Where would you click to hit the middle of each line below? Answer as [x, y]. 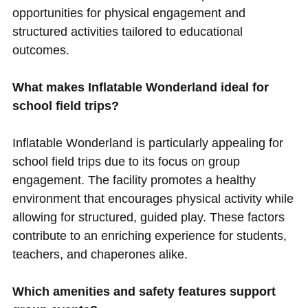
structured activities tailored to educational [127, 32]
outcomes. [41, 51]
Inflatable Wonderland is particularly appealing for [147, 143]
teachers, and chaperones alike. [100, 255]
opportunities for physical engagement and [129, 13]
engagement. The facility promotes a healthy [134, 180]
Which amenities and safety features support [144, 292]
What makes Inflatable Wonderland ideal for [140, 88]
